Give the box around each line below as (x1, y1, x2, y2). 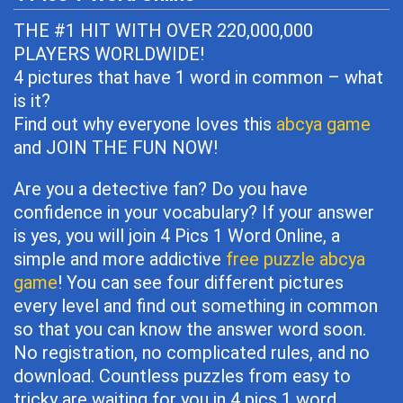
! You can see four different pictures (58, 272, 344, 293)
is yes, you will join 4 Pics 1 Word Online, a (13, 225, 340, 246)
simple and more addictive (13, 248, 226, 270)
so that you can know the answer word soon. (13, 318, 366, 340)
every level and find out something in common (13, 295, 378, 317)
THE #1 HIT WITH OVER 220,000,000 (13, 20, 313, 41)
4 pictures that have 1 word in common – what (13, 67, 383, 88)
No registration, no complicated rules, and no (13, 342, 370, 363)
